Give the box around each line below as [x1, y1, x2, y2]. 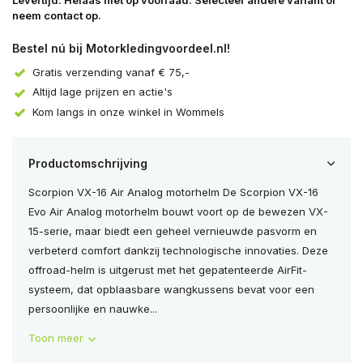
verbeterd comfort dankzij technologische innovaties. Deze [28, 244, 328, 258]
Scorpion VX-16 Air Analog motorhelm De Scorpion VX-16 [28, 186, 318, 199]
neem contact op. [12, 9, 101, 22]
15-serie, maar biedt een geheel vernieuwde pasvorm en [28, 224, 317, 238]
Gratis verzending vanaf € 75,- [32, 66, 190, 79]
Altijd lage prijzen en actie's [32, 85, 173, 99]
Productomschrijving [28, 156, 147, 171]
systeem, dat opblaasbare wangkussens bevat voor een [28, 283, 314, 297]
